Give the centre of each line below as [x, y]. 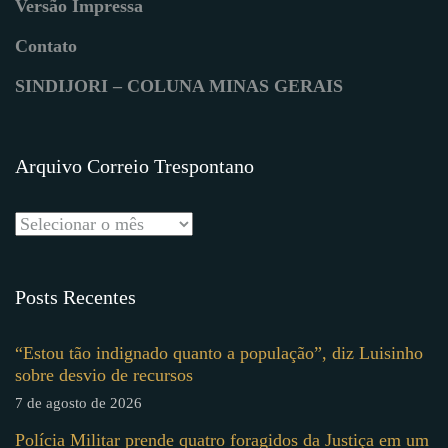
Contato [46, 46]
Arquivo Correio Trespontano [134, 166]
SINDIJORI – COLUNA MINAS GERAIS [179, 86]
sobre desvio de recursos [104, 375]
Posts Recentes [75, 297]
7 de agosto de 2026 [78, 403]
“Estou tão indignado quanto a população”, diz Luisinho [219, 353]
